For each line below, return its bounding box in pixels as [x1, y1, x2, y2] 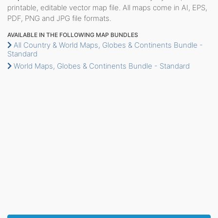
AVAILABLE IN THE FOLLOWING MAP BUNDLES [7, 31, 138, 38]
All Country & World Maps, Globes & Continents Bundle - [12, 40, 203, 50]
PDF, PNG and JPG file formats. [7, 13, 111, 23]
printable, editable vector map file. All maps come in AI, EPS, [7, 2, 207, 12]
